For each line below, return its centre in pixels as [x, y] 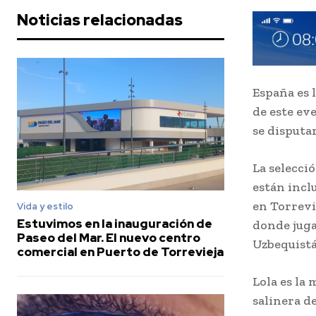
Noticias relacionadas [100, 20]
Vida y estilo [45, 206]
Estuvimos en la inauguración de [115, 223]
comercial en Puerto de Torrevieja [120, 251]
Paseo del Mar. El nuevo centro [109, 237]
